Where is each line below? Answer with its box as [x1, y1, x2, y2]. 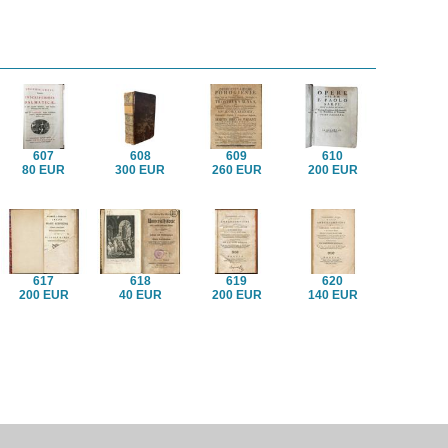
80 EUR [22, 162, 66, 177]
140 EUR [307, 287, 358, 302]
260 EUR [211, 162, 262, 177]
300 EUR [115, 162, 166, 177]
